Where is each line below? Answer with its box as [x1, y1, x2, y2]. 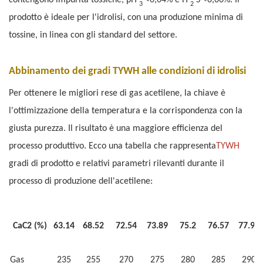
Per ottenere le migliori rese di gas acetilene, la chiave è [9, 89, 225, 99]
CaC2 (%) [13, 221, 47, 231]
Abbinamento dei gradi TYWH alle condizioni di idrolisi [9, 66, 246, 77]
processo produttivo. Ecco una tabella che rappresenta [9, 141, 216, 151]
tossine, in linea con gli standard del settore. [9, 31, 177, 41]
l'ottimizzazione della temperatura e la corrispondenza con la [9, 106, 242, 116]
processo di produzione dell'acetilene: [9, 177, 153, 187]
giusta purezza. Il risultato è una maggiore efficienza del [9, 124, 222, 134]
